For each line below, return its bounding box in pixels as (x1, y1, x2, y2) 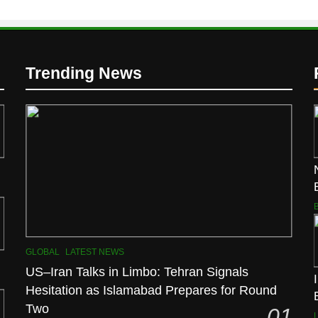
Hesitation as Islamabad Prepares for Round (26, 283, 278, 297)
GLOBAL (26, 246, 60, 257)
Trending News (26, 64, 143, 82)
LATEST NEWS (65, 246, 125, 257)
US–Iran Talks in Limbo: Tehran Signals (26, 264, 249, 279)
